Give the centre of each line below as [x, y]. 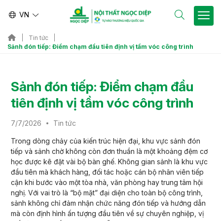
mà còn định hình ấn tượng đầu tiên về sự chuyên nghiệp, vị [107, 213]
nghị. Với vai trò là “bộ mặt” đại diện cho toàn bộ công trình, [107, 192]
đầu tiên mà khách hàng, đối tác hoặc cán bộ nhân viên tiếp [107, 172]
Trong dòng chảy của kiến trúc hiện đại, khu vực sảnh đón [105, 141]
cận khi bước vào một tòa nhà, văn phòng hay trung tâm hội [107, 182]
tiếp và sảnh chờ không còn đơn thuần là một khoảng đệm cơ [109, 151]
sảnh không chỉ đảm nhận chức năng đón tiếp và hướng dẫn [108, 203]
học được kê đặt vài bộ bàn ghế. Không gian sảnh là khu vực [109, 161]
